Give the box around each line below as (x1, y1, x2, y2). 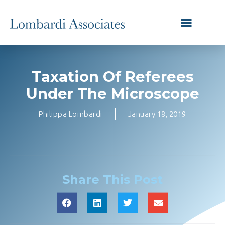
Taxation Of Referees (31, 68, 194, 85)
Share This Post (62, 172, 163, 187)
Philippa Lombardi (39, 109, 102, 118)
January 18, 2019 (128, 109, 186, 118)
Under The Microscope (26, 85, 199, 102)
